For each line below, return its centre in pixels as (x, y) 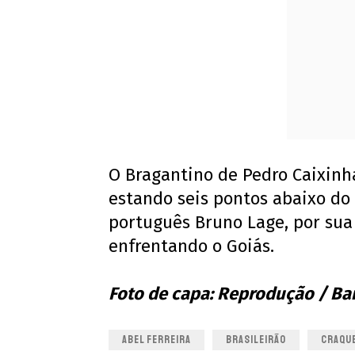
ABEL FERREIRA (157, 340)
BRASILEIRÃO (256, 340)
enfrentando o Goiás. (191, 246)
